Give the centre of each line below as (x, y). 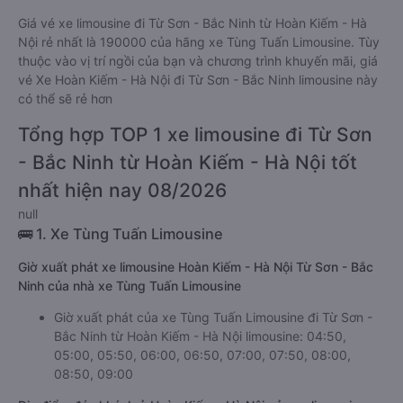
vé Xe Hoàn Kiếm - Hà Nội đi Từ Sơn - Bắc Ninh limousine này (198, 80)
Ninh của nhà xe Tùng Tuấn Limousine (130, 286)
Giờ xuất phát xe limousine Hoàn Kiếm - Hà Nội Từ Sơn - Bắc (196, 267)
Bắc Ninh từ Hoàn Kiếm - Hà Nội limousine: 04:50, (200, 336)
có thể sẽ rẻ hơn (65, 99)
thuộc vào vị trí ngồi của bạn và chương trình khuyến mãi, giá (198, 61)
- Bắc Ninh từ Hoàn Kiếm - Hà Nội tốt (188, 162)
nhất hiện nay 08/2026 (122, 190)
